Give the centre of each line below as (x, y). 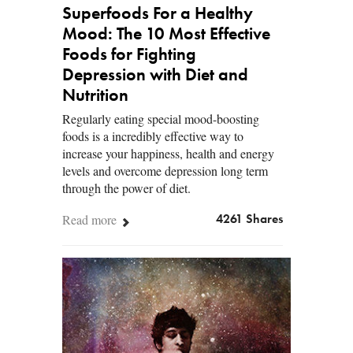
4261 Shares (249, 220)
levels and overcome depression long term (165, 171)
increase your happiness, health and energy (168, 154)
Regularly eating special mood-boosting (161, 119)
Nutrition (95, 97)
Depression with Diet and (155, 76)
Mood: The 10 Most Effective (166, 35)
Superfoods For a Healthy (158, 15)
